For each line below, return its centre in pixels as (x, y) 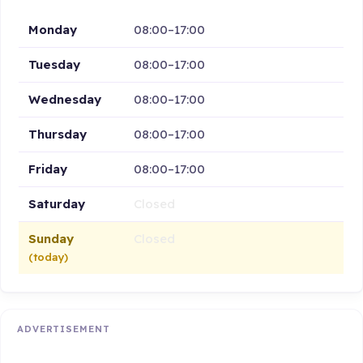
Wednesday (65, 99)
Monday (53, 29)
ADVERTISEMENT (64, 329)
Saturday (57, 203)
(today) (49, 256)
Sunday (51, 238)
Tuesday (55, 64)
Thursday (58, 134)
